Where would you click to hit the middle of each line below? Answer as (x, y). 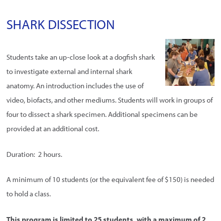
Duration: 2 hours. (35, 154)
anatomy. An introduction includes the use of (75, 86)
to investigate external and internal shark (70, 72)
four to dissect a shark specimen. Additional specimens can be (102, 114)
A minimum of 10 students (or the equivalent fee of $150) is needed (110, 180)
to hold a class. (29, 194)
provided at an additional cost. (53, 129)
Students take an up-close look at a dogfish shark (81, 57)
